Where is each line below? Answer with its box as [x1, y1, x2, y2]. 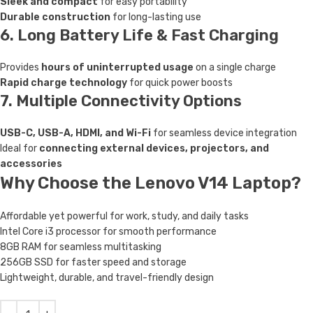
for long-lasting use [110, 11, 201, 23]
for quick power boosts [127, 77, 233, 89]
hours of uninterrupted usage [41, 61, 194, 73]
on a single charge [194, 61, 276, 73]
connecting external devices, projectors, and [39, 143, 269, 154]
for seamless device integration [151, 127, 297, 139]
